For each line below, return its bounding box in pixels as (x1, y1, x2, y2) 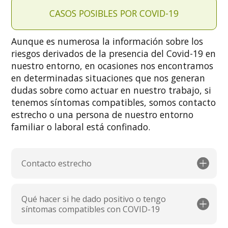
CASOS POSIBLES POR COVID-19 (49, 7, 179, 19)
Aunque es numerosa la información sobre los (11, 35, 204, 47)
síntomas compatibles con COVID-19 (21, 203, 160, 215)
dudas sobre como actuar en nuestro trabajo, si (11, 83, 212, 96)
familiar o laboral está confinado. (11, 120, 151, 133)
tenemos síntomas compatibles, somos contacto (11, 96, 216, 108)
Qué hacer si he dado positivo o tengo (21, 193, 166, 205)
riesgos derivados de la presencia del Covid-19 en (11, 47, 216, 60)
